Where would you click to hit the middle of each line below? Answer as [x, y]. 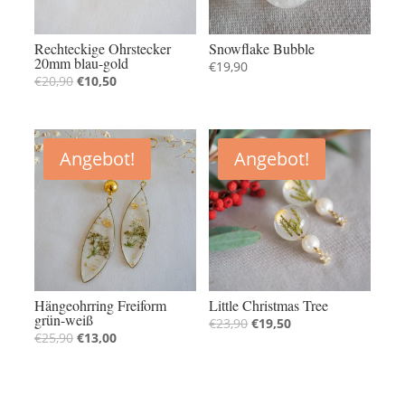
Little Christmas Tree [269, 305]
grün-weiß [64, 319]
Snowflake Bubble [262, 48]
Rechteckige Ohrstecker [103, 48]
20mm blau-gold [82, 62]
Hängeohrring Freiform [101, 305]
